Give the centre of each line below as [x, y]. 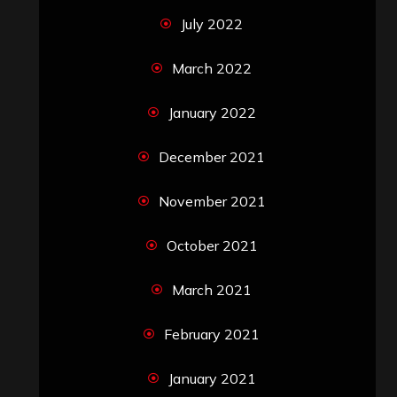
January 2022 [212, 112]
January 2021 [212, 378]
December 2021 [212, 156]
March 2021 [212, 289]
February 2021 [212, 334]
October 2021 [212, 245]
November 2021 [212, 201]
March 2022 [212, 68]
